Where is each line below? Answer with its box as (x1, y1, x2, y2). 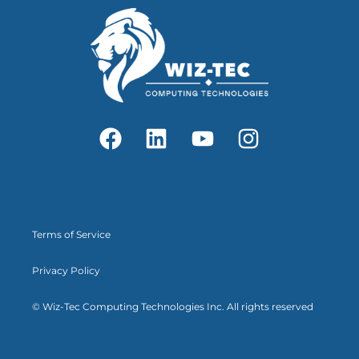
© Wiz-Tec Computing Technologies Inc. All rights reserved (32, 301, 313, 313)
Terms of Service (32, 228, 111, 241)
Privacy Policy (32, 264, 100, 277)
